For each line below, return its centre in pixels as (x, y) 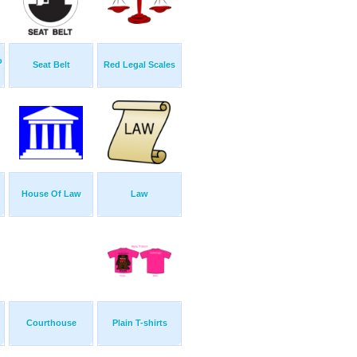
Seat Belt (51, 65)
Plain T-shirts (139, 323)
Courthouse (51, 323)
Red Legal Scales (139, 65)
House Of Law (51, 194)
